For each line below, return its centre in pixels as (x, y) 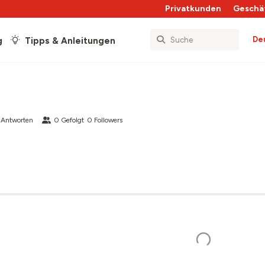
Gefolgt (72, 120)
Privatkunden (193, 9)
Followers (108, 120)
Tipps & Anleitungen (70, 41)
